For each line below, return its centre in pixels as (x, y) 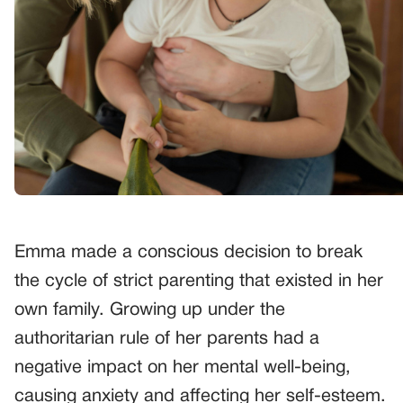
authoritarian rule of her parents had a (167, 339)
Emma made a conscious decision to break (188, 252)
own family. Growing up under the (150, 310)
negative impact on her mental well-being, (183, 367)
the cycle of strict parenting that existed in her (199, 281)
